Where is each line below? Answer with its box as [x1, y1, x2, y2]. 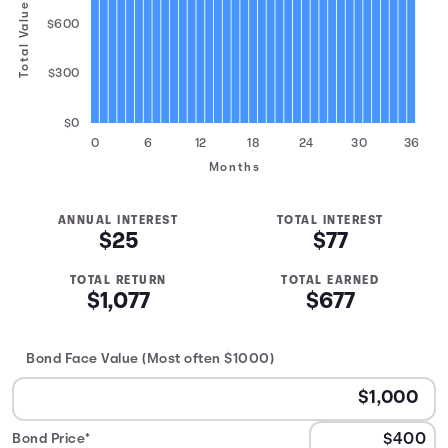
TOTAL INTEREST [276, 215, 384, 227]
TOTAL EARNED [281, 275, 379, 287]
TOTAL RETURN [69, 275, 167, 287]
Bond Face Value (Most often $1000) [26, 352, 274, 367]
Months [208, 162, 261, 174]
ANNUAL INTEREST [57, 215, 179, 227]
